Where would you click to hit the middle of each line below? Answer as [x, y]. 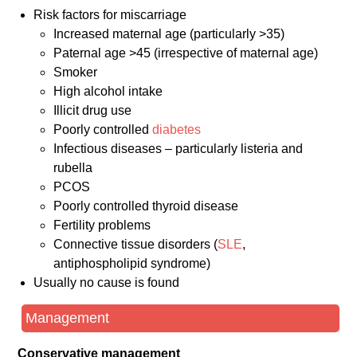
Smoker [76, 73]
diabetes [177, 130]
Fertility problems [102, 226]
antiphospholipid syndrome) [132, 264]
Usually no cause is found [107, 283]
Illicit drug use [93, 111]
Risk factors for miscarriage [110, 15]
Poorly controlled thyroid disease [146, 206]
